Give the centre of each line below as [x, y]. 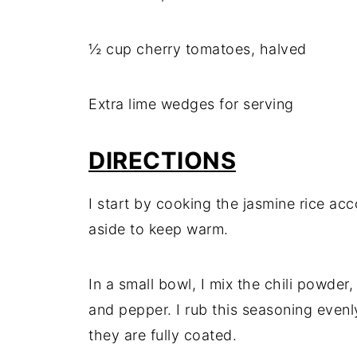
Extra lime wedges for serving [191, 104]
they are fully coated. [163, 335]
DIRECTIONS [162, 161]
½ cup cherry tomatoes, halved [198, 49]
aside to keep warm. [159, 229]
